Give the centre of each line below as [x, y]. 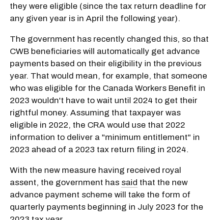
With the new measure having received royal [96, 170]
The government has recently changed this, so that [109, 39]
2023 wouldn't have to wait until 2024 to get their [104, 100]
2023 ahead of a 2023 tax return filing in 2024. [99, 149]
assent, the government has [66, 182]
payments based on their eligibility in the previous [106, 63]
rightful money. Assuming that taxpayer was [95, 112]
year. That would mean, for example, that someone [109, 76]
